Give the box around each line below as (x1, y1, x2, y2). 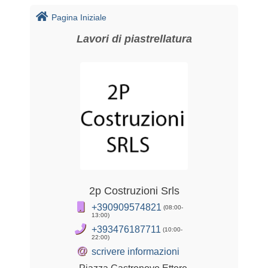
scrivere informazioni (92, 246, 179, 257)
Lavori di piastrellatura (76, 33, 192, 45)
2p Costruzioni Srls (89, 185, 179, 197)
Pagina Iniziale (51, 13, 106, 22)
